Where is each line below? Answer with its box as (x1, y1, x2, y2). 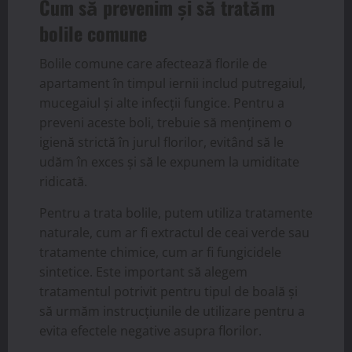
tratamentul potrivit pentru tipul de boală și (39, 282, 298, 300)
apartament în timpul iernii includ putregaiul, (39, 74, 306, 92)
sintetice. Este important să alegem (39, 262, 247, 280)
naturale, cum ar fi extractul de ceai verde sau (39, 223, 310, 241)
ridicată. (39, 172, 87, 190)
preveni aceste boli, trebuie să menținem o (39, 113, 292, 131)
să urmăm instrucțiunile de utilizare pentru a (39, 302, 305, 320)
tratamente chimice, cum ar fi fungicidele (39, 243, 281, 261)
